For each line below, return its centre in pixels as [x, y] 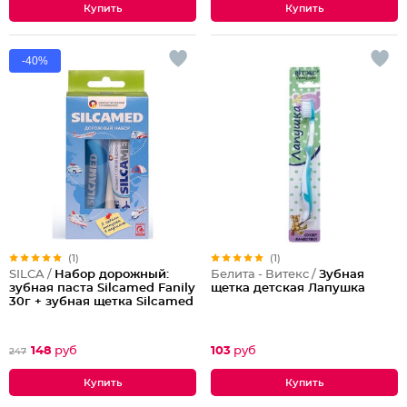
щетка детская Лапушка [288, 288]
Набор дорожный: [112, 275]
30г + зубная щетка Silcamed [101, 302]
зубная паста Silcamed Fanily [102, 288]
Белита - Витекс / [265, 275]
